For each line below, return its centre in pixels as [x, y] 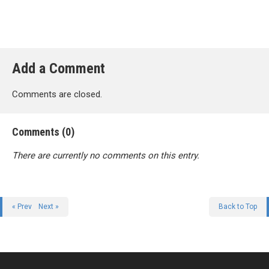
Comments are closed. [57, 95]
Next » [49, 207]
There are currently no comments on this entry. [106, 156]
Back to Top [238, 207]
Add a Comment [59, 69]
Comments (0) [43, 132]
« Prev [22, 207]
